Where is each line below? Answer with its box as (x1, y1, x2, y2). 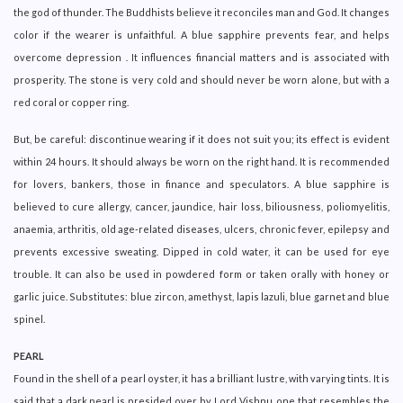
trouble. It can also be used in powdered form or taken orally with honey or (13, 267, 390, 280)
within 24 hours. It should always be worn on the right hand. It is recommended (13, 155, 390, 167)
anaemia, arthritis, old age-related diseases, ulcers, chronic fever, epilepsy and (13, 222, 390, 235)
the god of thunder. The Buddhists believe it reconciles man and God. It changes (13, 5, 390, 18)
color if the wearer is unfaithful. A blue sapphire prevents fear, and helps (13, 28, 390, 40)
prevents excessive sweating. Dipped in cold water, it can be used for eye (13, 245, 390, 257)
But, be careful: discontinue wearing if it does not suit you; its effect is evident (13, 132, 390, 145)
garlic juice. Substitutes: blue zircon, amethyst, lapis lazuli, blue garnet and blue (13, 290, 390, 302)
